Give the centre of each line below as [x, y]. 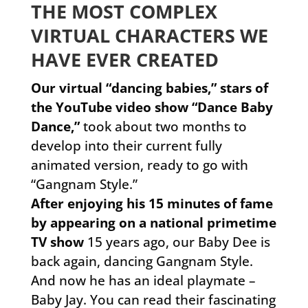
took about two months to [163, 126]
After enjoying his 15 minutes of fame [152, 203]
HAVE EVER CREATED [124, 59]
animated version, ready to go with [139, 165]
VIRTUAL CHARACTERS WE [149, 35]
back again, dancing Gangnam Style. [142, 261]
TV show [57, 242]
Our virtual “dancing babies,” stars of [149, 88]
